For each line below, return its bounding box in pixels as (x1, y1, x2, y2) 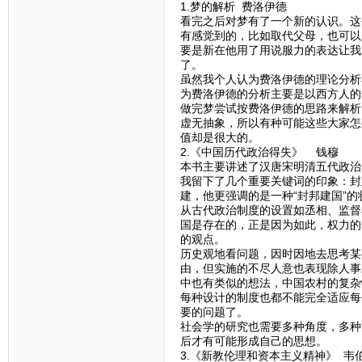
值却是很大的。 (179, 131, 259, 145)
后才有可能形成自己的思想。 (179, 335, 327, 348)
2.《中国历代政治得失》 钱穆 (179, 145, 339, 159)
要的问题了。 (179, 305, 248, 319)
